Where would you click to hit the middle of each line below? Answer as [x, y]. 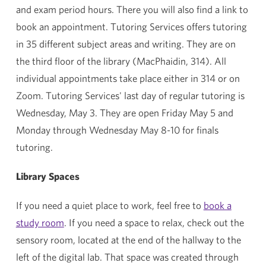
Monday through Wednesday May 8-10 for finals [117, 130]
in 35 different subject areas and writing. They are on [126, 44]
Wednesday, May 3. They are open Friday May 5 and [124, 113]
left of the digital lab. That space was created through [127, 257]
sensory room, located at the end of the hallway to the [128, 240]
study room [40, 222]
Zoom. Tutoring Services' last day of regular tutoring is [130, 95]
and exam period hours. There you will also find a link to [132, 9]
